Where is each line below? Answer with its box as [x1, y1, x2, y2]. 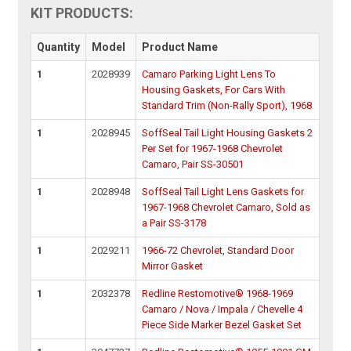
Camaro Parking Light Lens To [142, 68, 277, 81]
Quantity [37, 41, 81, 54]
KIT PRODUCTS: [31, 5, 134, 22]
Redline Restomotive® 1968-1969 [142, 288, 294, 300]
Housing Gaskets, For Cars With [142, 84, 286, 96]
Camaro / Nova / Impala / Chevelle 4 [142, 303, 303, 316]
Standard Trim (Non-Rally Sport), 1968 [142, 100, 313, 112]
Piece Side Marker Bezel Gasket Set [142, 319, 302, 331]
